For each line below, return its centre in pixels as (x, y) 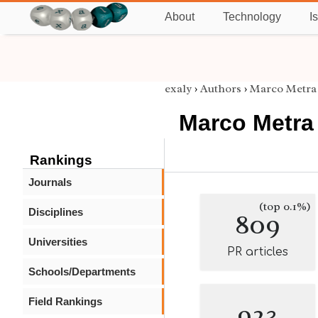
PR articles (258, 252)
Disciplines (56, 212)
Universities (58, 242)
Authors (221, 89)
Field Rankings (65, 301)
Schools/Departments (82, 272)
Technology (252, 17)
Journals (50, 182)
